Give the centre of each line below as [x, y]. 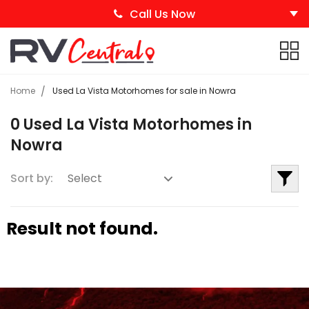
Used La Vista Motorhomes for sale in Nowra [144, 90]
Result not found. [82, 228]
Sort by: [32, 178]
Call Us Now [162, 14]
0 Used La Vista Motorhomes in [131, 124]
